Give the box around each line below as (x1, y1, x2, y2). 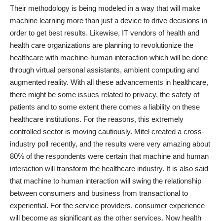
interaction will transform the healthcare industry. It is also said (10, 164, 208, 173)
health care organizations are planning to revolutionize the (10, 41, 193, 49)
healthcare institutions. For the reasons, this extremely (10, 115, 184, 123)
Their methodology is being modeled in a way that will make (10, 4, 200, 12)
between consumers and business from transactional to (10, 189, 188, 197)
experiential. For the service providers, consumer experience (10, 201, 205, 210)
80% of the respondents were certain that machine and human (10, 152, 209, 160)
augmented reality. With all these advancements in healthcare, (10, 78, 208, 86)
